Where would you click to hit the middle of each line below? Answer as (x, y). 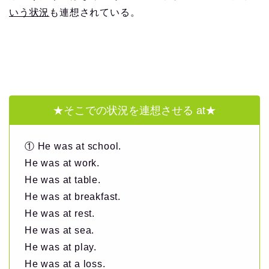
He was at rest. (60, 214)
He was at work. (62, 163)
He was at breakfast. (73, 197)
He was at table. (63, 180)
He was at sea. (60, 231)
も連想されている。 (95, 13)
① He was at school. (73, 147)
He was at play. (61, 247)
